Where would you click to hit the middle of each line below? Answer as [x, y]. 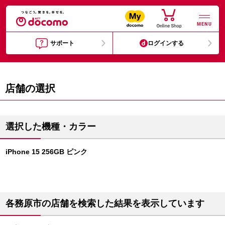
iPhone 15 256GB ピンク [46, 152]
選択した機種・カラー [51, 127]
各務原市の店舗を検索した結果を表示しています [105, 203]
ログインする [166, 43]
